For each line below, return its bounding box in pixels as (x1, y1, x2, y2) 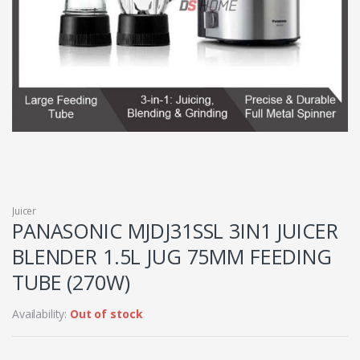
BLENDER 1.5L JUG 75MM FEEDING (12, 243, 332, 271)
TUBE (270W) (12, 268, 130, 297)
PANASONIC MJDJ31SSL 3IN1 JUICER (12, 217, 338, 245)
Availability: (12, 306, 71, 322)
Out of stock (70, 306, 143, 322)
